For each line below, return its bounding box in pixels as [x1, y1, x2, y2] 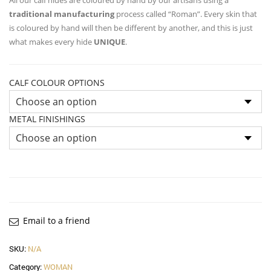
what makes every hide [9, 36, 94, 47]
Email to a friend [23, 214, 90, 226]
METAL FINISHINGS [9, 113, 85, 125]
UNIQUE [94, 36, 125, 47]
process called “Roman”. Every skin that [114, 8, 257, 19]
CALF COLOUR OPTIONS [9, 76, 105, 88]
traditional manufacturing [9, 8, 114, 19]
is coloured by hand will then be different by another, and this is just [9, 22, 253, 33]
